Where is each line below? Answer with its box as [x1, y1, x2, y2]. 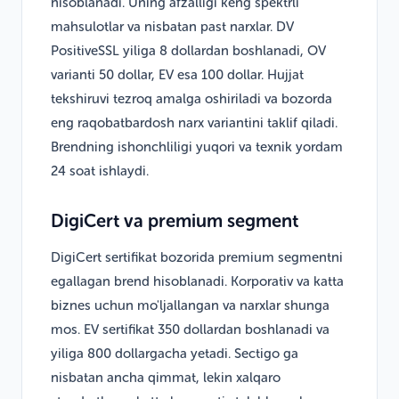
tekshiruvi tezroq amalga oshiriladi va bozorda [51, 90, 332, 107]
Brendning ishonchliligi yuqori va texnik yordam [51, 138, 343, 155]
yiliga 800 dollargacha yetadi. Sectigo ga [51, 345, 298, 362]
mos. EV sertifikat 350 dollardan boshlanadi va [51, 321, 330, 338]
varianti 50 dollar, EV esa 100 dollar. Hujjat [51, 66, 304, 83]
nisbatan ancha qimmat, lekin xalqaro [51, 369, 281, 386]
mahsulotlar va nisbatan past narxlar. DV [51, 18, 294, 35]
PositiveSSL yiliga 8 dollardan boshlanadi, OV [51, 42, 326, 59]
